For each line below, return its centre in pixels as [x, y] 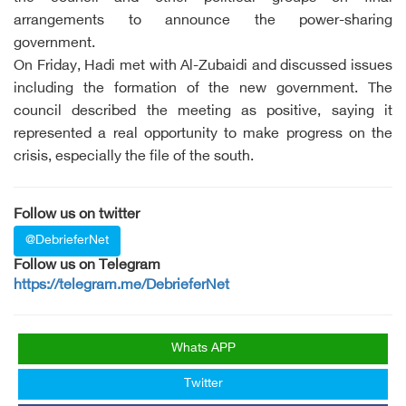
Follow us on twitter [77, 215]
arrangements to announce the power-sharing [203, 21]
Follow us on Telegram [87, 266]
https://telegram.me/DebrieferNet [121, 286]
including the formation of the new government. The [203, 89]
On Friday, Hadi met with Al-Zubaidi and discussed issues [203, 67]
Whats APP [203, 348]
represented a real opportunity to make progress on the [203, 135]
